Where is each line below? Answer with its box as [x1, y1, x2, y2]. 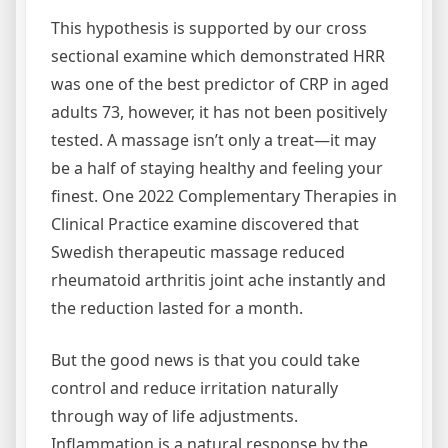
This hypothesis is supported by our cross [51, 16, 367, 39]
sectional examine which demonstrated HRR [51, 44, 385, 67]
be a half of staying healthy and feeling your [51, 156, 383, 179]
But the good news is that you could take [51, 348, 360, 371]
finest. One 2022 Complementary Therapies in [51, 184, 397, 207]
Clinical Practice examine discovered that [51, 212, 359, 235]
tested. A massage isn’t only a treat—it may [51, 128, 376, 151]
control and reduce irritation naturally [51, 376, 338, 399]
